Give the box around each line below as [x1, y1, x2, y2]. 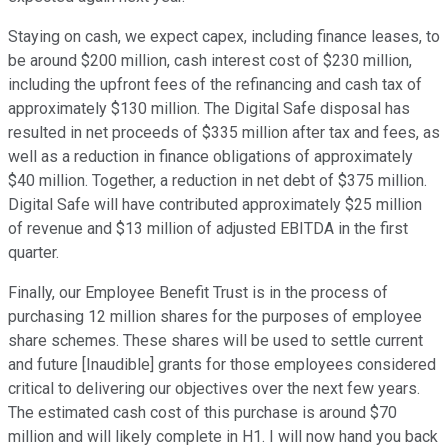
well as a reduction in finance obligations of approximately [8, 147, 413, 167]
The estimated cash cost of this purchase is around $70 [8, 403, 397, 423]
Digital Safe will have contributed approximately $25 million [8, 195, 422, 215]
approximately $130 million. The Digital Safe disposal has [8, 99, 410, 119]
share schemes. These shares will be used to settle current [8, 331, 423, 351]
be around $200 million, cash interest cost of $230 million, [8, 51, 412, 71]
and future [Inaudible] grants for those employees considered [8, 355, 436, 375]
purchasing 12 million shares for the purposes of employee [8, 307, 422, 327]
